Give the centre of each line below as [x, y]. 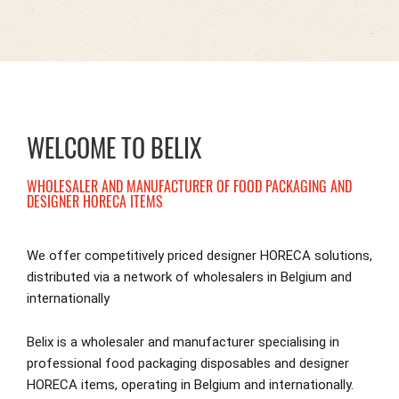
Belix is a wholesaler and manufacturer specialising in [183, 342]
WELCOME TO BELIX [114, 148]
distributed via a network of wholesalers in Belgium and [189, 277]
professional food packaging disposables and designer [188, 364]
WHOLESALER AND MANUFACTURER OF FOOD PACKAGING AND [189, 187]
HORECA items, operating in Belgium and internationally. [190, 385]
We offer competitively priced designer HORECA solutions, [199, 256]
